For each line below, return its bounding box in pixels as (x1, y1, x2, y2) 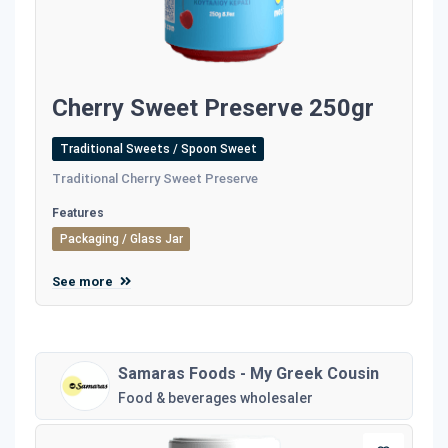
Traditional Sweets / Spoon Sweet (59, 141, 257, 156)
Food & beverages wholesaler (118, 389, 313, 406)
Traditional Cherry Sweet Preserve (52, 170, 258, 186)
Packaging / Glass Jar (59, 231, 183, 246)
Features (52, 205, 104, 220)
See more (52, 273, 116, 289)
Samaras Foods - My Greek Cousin (118, 363, 379, 383)
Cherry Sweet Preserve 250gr (52, 93, 374, 122)
